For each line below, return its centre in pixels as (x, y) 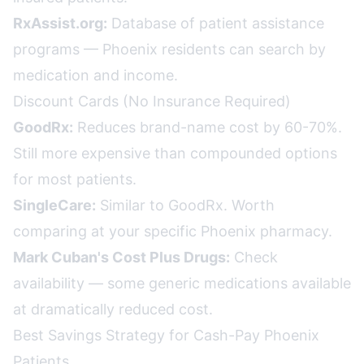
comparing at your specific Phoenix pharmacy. (173, 231)
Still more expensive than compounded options (175, 153)
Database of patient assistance (216, 23)
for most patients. (75, 179)
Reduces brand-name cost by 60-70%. (208, 127)
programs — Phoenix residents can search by (169, 49)
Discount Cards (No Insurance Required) (152, 101)
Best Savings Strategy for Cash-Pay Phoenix (166, 335)
